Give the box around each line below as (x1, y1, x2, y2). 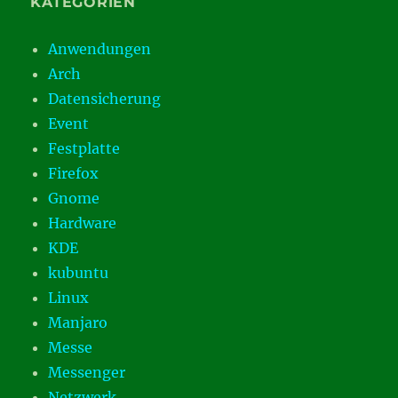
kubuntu (48, 264, 109, 282)
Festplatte (48, 139, 121, 157)
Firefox (48, 164, 99, 182)
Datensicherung (48, 90, 162, 107)
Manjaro (48, 314, 108, 331)
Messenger (48, 363, 126, 381)
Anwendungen (48, 40, 152, 58)
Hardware (48, 214, 117, 232)
